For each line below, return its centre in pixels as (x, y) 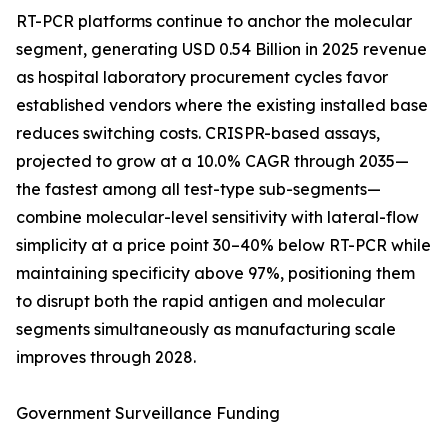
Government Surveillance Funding (148, 413)
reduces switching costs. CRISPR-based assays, (198, 133)
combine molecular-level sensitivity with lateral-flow (217, 217)
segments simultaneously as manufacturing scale (206, 329)
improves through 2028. (106, 357)
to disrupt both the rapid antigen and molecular (200, 301)
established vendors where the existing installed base (222, 105)
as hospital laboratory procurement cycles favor (202, 77)
